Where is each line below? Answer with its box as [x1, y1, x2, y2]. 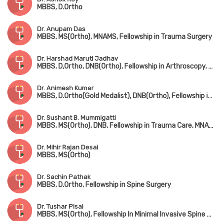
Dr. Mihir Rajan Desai [37, 144, 98, 151]
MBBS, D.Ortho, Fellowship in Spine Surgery [37, 181, 171, 189]
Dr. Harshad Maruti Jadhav [37, 55, 118, 63]
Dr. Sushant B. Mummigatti [37, 114, 116, 122]
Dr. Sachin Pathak [37, 173, 91, 181]
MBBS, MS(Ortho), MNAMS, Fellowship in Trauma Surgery [37, 33, 212, 41]
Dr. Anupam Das [37, 25, 85, 33]
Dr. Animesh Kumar [37, 84, 94, 92]
